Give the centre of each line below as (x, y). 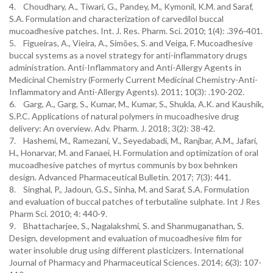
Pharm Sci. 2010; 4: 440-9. (58, 214)
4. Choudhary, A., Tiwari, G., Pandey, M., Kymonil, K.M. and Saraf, (131, 6)
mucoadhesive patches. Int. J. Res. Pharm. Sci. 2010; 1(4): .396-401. (136, 31)
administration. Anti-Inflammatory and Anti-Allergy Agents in (125, 67)
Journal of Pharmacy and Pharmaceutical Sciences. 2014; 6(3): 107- (135, 262)
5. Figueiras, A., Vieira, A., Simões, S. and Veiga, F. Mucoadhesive (131, 43)
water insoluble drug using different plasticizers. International (126, 250)
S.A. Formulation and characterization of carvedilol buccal (116, 19)
